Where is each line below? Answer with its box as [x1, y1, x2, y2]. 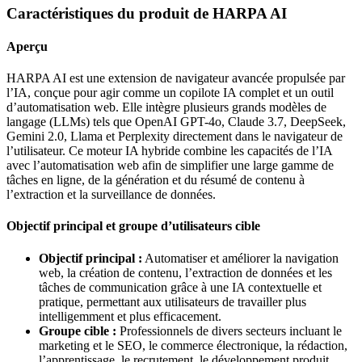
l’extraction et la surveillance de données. [6, 187, 216, 202]
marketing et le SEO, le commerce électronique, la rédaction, [39, 338, 347, 352]
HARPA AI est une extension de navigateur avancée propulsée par [6, 71, 345, 86]
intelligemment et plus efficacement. [39, 309, 221, 323]
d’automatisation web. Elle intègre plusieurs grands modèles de [6, 100, 326, 115]
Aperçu [6, 39, 48, 53]
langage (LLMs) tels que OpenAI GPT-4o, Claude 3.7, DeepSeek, [6, 115, 346, 129]
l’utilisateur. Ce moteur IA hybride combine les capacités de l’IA [6, 144, 332, 158]
